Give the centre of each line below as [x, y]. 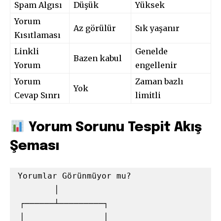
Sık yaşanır [157, 28]
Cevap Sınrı [37, 95]
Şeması [35, 147]
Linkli [27, 52]
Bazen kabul [98, 58]
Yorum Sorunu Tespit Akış [113, 128]
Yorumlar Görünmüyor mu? [74, 176]
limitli [148, 95]
